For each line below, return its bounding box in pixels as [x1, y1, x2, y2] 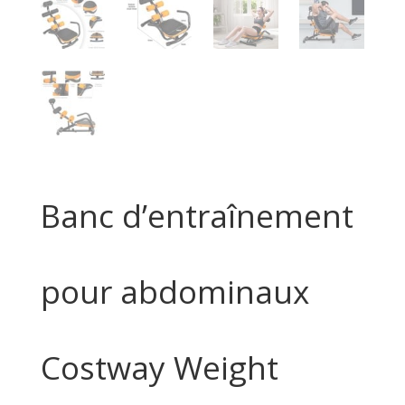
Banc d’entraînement [40, 193, 353, 237]
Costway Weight [40, 345, 278, 389]
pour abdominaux [40, 269, 309, 313]
